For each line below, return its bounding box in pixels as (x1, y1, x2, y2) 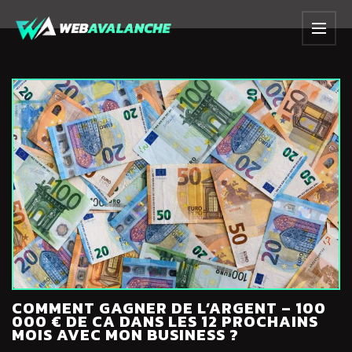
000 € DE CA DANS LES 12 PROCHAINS (12, 309, 318, 333)
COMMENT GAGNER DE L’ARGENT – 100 (12, 295, 326, 320)
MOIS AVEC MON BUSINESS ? (12, 322, 239, 346)
